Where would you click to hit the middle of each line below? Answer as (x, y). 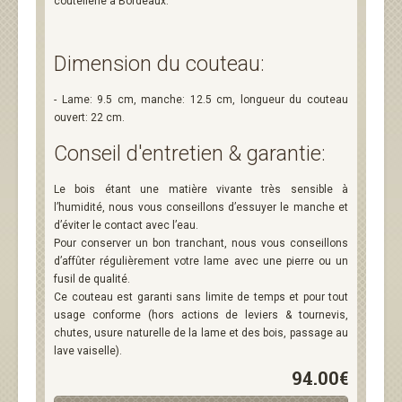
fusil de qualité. (93, 279)
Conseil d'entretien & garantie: (190, 153)
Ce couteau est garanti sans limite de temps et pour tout (201, 297)
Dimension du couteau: (159, 64)
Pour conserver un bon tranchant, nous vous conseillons (201, 243)
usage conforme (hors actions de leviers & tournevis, (201, 315)
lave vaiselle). (88, 351)
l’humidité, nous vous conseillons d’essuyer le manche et (201, 207)
